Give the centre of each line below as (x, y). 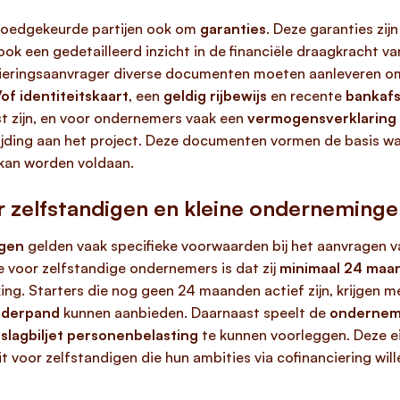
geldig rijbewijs (215, 96)
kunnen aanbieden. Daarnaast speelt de (195, 312)
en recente (306, 96)
